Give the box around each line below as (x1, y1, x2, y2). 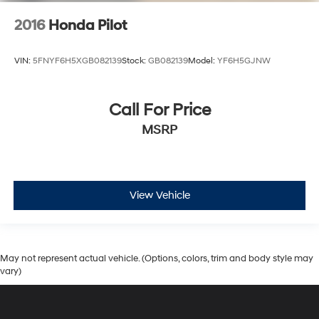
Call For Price (108, 99, 211, 121)
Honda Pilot (48, 17, 127, 35)
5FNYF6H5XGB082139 (33, 55, 122, 66)
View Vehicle (129, 189, 190, 203)
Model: (188, 55, 217, 66)
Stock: (122, 55, 148, 66)
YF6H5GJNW (217, 55, 271, 66)
